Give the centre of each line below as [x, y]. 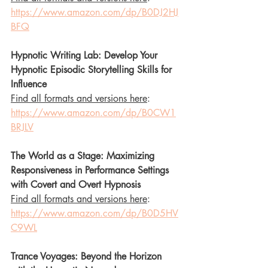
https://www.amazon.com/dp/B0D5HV [95, 213]
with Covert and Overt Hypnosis [76, 184]
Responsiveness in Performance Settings [91, 170]
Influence [29, 84]
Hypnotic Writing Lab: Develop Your [86, 55]
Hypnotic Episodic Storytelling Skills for [93, 69]
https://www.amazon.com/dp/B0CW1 [93, 112]
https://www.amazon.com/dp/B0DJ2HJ [95, 12]
